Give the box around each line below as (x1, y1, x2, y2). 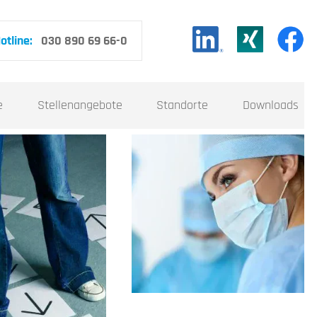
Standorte (156, 97, 209, 113)
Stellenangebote (37, 97, 122, 113)
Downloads (243, 97, 299, 113)
